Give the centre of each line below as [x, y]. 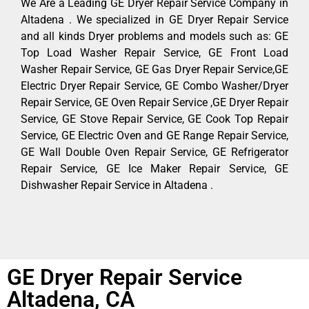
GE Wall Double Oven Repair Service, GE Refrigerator [154, 152]
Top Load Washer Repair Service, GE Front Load [154, 53]
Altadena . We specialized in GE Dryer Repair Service [154, 20]
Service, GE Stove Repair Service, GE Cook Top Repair [154, 119]
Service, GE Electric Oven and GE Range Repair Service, [154, 136]
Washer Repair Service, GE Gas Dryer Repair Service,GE [154, 70]
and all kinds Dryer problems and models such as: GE [154, 37]
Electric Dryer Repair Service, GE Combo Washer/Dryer [154, 86]
